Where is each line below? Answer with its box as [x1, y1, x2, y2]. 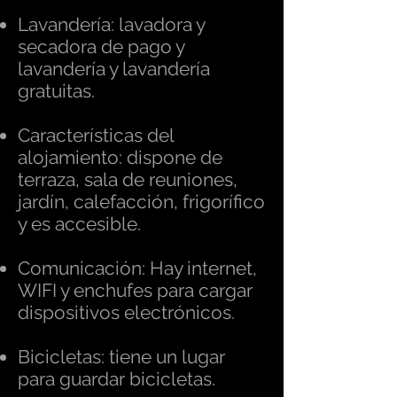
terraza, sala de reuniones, [18, 168, 237, 191]
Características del [18, 124, 174, 146]
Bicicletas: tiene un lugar [18, 346, 225, 368]
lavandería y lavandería [18, 58, 210, 80]
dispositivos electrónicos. [18, 301, 235, 323]
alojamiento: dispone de [18, 146, 222, 168]
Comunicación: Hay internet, [18, 257, 257, 279]
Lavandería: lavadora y [18, 13, 205, 35]
